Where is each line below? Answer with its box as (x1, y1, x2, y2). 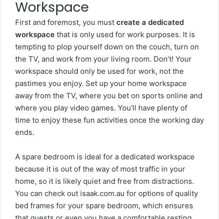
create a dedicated (116, 18, 184, 27)
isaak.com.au (80, 189, 125, 198)
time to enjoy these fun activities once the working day (15, 115, 204, 125)
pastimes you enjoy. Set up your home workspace (15, 79, 187, 88)
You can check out (15, 189, 80, 198)
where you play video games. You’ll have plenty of (15, 103, 187, 112)
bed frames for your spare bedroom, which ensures (15, 201, 193, 210)
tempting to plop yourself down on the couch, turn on (15, 42, 199, 51)
